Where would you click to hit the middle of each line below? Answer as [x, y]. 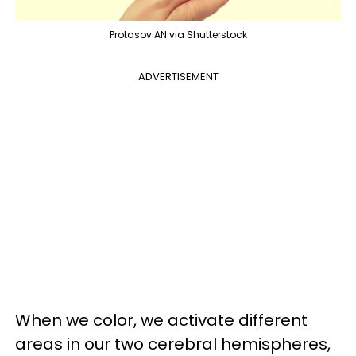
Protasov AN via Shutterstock [178, 35]
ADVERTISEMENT [178, 77]
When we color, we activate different [161, 321]
